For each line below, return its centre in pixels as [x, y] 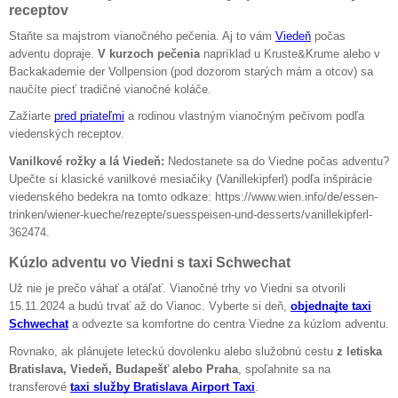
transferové [38, 386]
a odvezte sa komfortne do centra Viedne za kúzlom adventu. [229, 323]
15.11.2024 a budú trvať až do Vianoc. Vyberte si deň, [148, 306]
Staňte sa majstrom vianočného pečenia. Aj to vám [140, 36]
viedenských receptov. [67, 134]
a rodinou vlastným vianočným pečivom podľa [244, 116]
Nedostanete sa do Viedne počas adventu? [277, 161]
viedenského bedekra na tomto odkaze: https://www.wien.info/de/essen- [193, 196]
